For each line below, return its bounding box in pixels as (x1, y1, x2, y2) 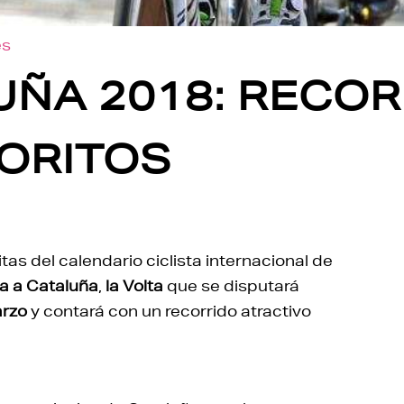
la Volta (106, 275, 163, 295)
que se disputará (163, 275, 299, 295)
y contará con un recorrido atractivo (27, 300, 311, 320)
